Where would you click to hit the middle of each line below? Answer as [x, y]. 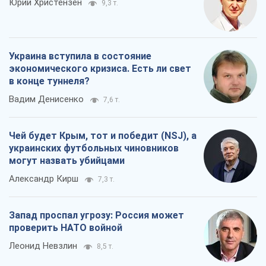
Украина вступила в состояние [80, 56]
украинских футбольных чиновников [94, 148]
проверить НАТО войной [66, 228]
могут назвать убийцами [67, 161]
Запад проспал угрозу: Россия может [96, 216]
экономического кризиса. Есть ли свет [100, 69]
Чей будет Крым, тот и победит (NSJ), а [103, 136]
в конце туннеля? [49, 81]
